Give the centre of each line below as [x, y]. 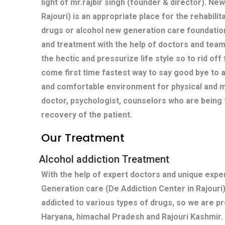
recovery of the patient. [87, 115]
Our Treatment [83, 138]
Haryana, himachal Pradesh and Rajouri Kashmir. [132, 217]
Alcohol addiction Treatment [104, 159]
